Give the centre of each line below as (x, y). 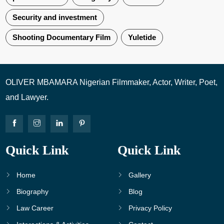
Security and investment (55, 17)
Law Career (35, 208)
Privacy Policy (150, 208)
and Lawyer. (27, 97)
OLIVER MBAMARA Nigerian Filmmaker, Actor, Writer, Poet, (112, 82)
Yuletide (142, 37)
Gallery (140, 175)
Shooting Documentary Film (62, 37)
